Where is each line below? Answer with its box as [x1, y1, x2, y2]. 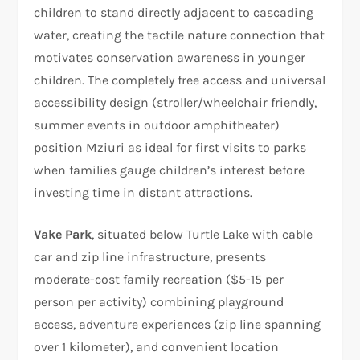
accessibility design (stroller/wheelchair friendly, [34, 94, 317, 110]
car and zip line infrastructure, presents [34, 248, 267, 264]
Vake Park [34, 226, 92, 242]
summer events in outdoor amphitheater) [34, 117, 280, 133]
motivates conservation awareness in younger [34, 49, 306, 65]
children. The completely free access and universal [34, 72, 326, 88]
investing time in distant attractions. [34, 184, 253, 200]
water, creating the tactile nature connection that [34, 27, 325, 43]
